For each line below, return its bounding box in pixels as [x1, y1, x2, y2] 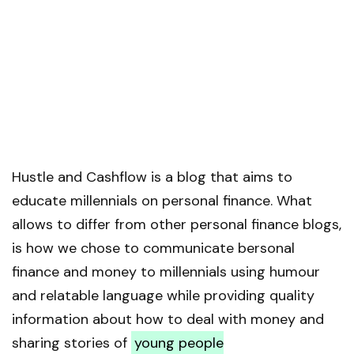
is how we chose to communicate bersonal [12, 238, 295, 258]
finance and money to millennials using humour [12, 262, 320, 281]
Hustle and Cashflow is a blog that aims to [12, 167, 292, 186]
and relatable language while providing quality [12, 285, 314, 305]
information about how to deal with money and [12, 309, 324, 329]
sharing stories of [12, 333, 131, 352]
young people [134, 333, 224, 352]
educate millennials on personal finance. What [12, 190, 312, 210]
